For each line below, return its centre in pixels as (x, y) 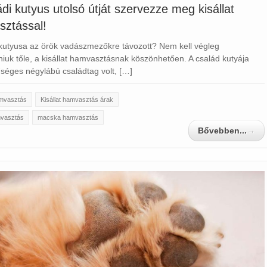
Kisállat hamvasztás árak (77, 100)
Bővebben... (222, 131)
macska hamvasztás (68, 118)
